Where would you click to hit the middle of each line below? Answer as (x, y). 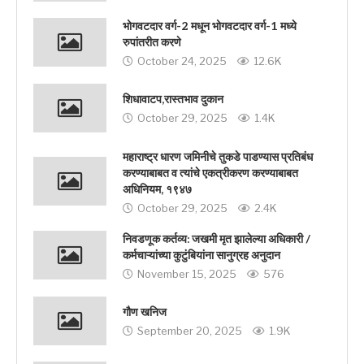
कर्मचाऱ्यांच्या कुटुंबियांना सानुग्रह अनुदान (201, 255)
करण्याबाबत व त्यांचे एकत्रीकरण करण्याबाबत (210, 173)
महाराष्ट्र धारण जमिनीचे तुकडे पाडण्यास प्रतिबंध (218, 157)
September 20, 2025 (190, 331)
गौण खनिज (145, 313)
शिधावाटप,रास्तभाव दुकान (173, 100)
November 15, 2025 (187, 273)
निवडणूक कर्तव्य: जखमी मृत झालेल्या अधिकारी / (217, 239)
